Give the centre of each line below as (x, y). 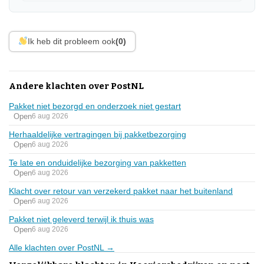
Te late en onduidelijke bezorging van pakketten (98, 162)
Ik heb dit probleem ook (71, 41)
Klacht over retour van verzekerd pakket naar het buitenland (121, 191)
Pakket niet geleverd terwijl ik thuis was (81, 219)
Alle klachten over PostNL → (62, 247)
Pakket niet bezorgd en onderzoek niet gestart (95, 106)
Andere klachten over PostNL (76, 86)
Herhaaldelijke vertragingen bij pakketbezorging (98, 134)
